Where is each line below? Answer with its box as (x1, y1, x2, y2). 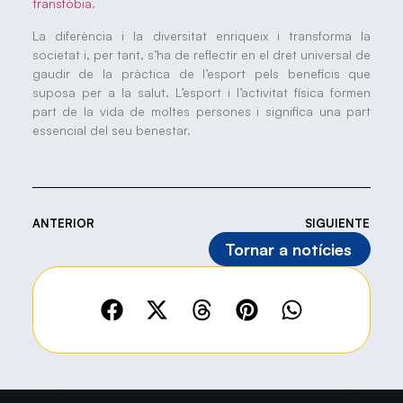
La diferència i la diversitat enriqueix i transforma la (31, 27, 372, 43)
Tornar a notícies (225, 239, 353, 259)
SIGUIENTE (305, 216, 371, 230)
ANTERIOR (31, 216, 94, 230)
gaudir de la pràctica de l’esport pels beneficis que (31, 65, 372, 81)
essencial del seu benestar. (31, 121, 191, 138)
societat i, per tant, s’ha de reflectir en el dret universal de (31, 46, 372, 62)
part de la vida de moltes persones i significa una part (31, 103, 372, 119)
